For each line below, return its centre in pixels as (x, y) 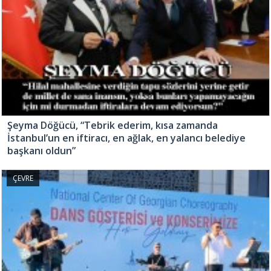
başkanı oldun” (41, 151)
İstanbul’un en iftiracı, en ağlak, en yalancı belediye (126, 138)
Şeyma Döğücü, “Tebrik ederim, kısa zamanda (113, 126)
